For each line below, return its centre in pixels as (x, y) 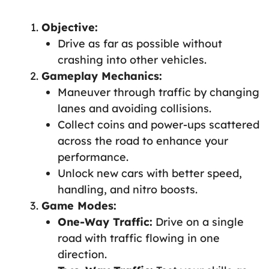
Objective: (70, 27)
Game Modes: (79, 205)
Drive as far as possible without (140, 43)
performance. (93, 157)
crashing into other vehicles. (132, 59)
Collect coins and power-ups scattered (159, 124)
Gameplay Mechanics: (102, 76)
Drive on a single (198, 222)
